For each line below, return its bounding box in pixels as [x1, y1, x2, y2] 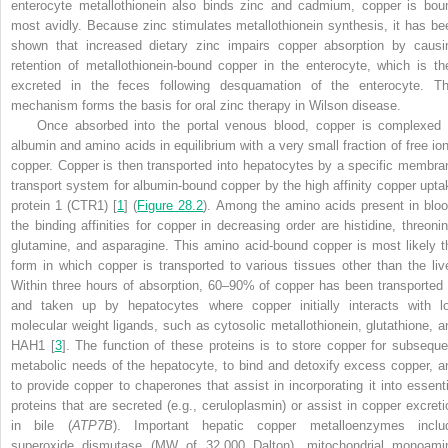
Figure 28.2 [137, 198, 204, 214]
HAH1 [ [11, 338, 55, 354]
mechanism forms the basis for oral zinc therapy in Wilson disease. [11, 98, 401, 114]
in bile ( [11, 418, 72, 434]
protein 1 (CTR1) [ [11, 198, 118, 214]
